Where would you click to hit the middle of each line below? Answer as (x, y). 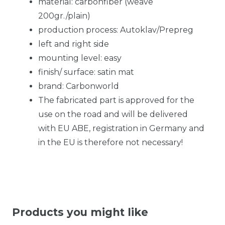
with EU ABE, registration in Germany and (121, 128)
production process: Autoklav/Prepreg (116, 30)
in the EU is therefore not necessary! (110, 142)
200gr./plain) (64, 16)
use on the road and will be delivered (113, 114)
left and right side (74, 44)
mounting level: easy (80, 58)
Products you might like (80, 212)
